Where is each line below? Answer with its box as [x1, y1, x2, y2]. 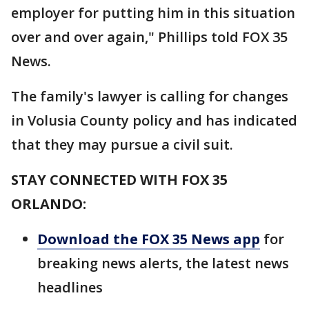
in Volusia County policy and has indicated [11, 111, 297, 130]
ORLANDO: [11, 195, 86, 213]
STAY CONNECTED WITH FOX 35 [11, 170, 228, 189]
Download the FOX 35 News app [37, 230, 260, 248]
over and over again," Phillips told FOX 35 [11, 28, 288, 46]
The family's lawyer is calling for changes [11, 87, 288, 106]
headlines [37, 278, 103, 297]
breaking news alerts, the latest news [37, 254, 289, 272]
